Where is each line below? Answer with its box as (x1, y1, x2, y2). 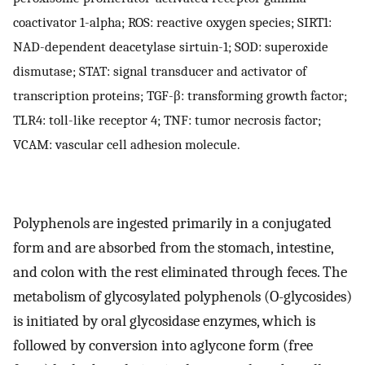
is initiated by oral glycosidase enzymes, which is (13, 311, 315, 330)
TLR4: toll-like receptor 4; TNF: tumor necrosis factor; (13, 112, 321, 129)
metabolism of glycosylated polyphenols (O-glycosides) (13, 287, 352, 306)
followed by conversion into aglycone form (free (13, 336, 313, 354)
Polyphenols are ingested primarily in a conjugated (13, 213, 332, 232)
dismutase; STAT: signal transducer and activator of (13, 63, 306, 80)
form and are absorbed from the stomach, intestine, (13, 238, 333, 257)
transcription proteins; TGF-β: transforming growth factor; (13, 87, 347, 104)
